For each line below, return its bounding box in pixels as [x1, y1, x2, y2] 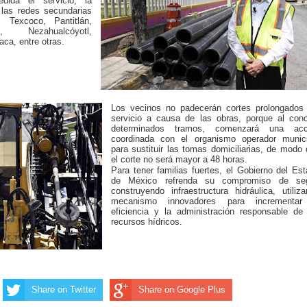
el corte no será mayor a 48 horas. [111, 153, 247, 164]
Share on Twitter [32, 284, 96, 295]
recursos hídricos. [111, 216, 182, 227]
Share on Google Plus [138, 284, 225, 295]
